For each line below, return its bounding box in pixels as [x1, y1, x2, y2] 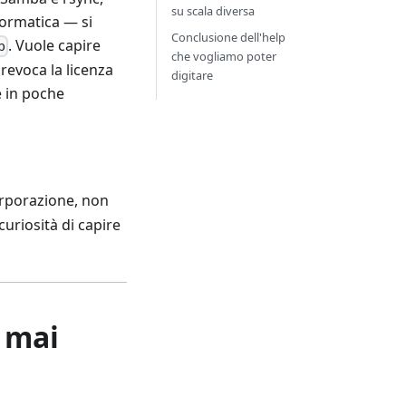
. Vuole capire [7, 34, 101, 55]
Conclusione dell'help [170, 29, 285, 45]
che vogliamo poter [170, 48, 276, 64]
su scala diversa [170, 3, 255, 19]
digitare [170, 67, 213, 83]
